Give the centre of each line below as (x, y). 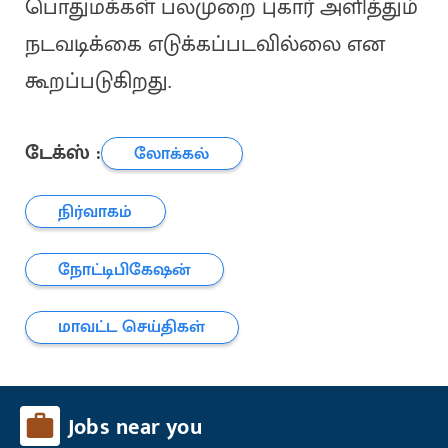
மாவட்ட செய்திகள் (132, 327)
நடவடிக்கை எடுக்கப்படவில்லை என (204, 45)
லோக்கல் (172, 153)
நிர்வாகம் (95, 211)
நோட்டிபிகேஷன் (124, 269)
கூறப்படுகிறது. (97, 82)
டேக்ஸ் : (62, 153)
